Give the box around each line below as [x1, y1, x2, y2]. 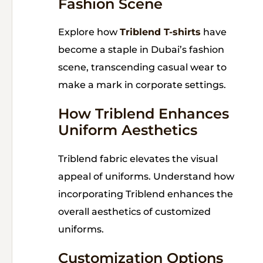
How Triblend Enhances [58, 105, 229, 123]
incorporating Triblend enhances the [58, 188, 233, 200]
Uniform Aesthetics [58, 122, 197, 139]
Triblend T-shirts [120, 26, 201, 38]
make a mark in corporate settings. [58, 79, 226, 91]
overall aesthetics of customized [58, 206, 211, 218]
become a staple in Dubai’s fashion [58, 44, 224, 56]
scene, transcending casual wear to [58, 62, 227, 73]
